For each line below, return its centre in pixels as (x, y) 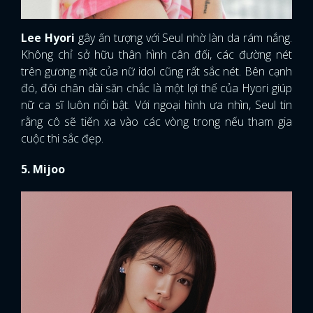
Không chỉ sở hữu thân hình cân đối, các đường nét (156, 54)
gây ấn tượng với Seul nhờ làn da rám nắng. (183, 37)
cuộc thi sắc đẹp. (62, 138)
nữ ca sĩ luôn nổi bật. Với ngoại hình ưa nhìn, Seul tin (156, 104)
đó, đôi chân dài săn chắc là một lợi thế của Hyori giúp (156, 88)
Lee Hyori (48, 37)
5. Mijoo (43, 169)
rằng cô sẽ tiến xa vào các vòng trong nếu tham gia (156, 121)
